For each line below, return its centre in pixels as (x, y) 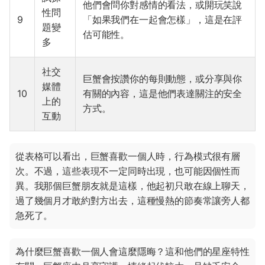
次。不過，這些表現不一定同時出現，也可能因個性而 (128, 171)
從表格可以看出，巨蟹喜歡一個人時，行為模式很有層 (128, 156)
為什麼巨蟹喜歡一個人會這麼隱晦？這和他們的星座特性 (132, 252)
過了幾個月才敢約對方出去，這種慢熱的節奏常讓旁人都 (132, 201)
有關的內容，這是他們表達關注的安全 (163, 94)
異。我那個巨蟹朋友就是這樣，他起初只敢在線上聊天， (132, 186)
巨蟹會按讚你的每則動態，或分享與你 (163, 79)
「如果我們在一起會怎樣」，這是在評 (163, 20)
